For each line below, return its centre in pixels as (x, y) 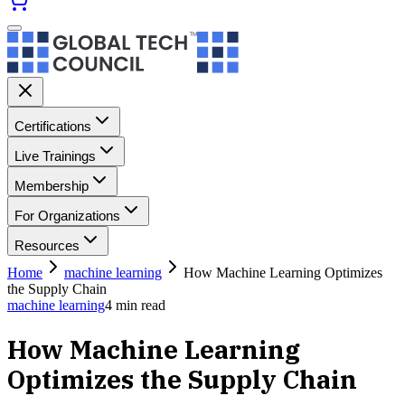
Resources (47, 245)
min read (139, 305)
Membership (52, 186)
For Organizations (67, 216)
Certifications (53, 126)
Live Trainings (55, 156)
